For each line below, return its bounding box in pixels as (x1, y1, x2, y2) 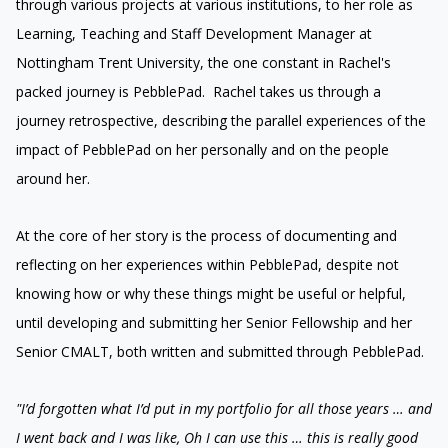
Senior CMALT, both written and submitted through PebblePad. (16, 341, 432, 361)
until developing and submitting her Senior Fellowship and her (16, 312, 412, 332)
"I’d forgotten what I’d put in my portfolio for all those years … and (16, 398, 432, 418)
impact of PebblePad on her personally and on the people (16, 139, 389, 159)
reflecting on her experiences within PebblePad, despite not (16, 254, 399, 274)
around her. (16, 168, 90, 188)
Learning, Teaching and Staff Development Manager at (16, 23, 372, 43)
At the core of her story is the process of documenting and (16, 225, 397, 245)
